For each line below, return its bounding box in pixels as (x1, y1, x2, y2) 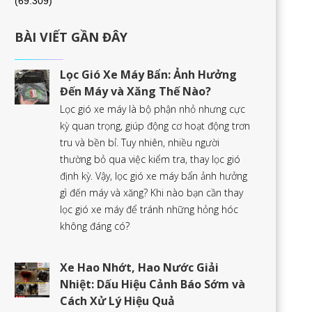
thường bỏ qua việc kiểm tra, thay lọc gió (60, 153, 240, 166)
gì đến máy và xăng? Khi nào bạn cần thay (60, 186, 243, 199)
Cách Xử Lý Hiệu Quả (60, 293, 175, 309)
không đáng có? (60, 219, 130, 233)
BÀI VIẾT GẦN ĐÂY (15, 29, 127, 45)
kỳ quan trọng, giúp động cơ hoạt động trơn (60, 119, 250, 132)
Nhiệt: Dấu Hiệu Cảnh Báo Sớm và (60, 276, 245, 292)
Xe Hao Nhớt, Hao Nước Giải (60, 260, 219, 275)
